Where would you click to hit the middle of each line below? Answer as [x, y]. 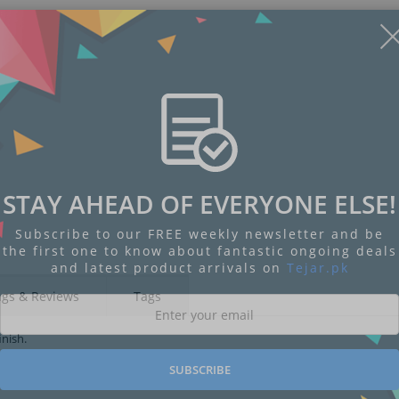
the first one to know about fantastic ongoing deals [199, 251]
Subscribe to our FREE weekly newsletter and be [199, 234]
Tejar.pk [318, 268]
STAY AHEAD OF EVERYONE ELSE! [199, 204]
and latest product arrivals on [168, 268]
